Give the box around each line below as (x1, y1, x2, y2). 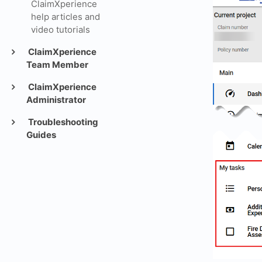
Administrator (26, 94, 86, 105)
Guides (26, 129, 56, 140)
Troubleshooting (26, 116, 98, 127)
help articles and (30, 11, 100, 22)
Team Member (26, 59, 88, 70)
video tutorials (30, 24, 90, 35)
